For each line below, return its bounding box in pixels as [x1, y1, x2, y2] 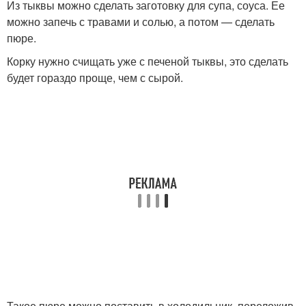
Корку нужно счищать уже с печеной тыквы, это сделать [7, 53, 288, 70]
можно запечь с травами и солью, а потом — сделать [7, 14, 275, 30]
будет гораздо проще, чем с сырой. [7, 70, 183, 86]
